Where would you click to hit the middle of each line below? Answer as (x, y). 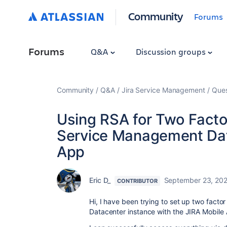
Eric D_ (100, 180)
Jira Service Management (163, 90)
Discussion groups (172, 51)
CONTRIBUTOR (137, 181)
